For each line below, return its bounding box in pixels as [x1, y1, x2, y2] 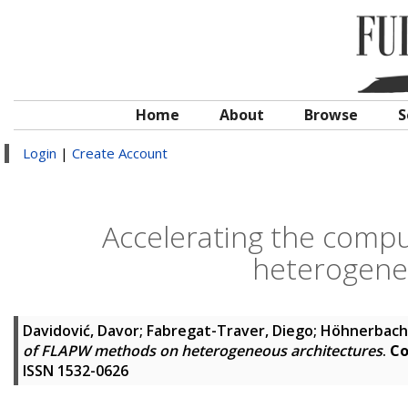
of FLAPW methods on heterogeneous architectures [23, 341, 382, 361]
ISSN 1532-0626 [23, 361, 128, 381]
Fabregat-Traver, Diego [147, 321, 313, 341]
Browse [304, 105, 358, 125]
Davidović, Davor [23, 321, 139, 341]
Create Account [72, 144, 168, 162]
